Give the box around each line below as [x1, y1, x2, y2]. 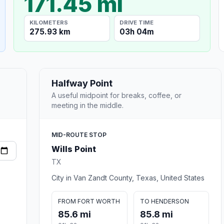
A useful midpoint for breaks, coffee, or [51, 90, 181, 99]
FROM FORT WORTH [58, 197, 120, 205]
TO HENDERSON [139, 197, 189, 205]
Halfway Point [51, 77, 112, 88]
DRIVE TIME [119, 18, 154, 26]
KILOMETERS [29, 18, 68, 26]
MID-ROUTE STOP [51, 130, 106, 138]
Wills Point [51, 143, 96, 154]
